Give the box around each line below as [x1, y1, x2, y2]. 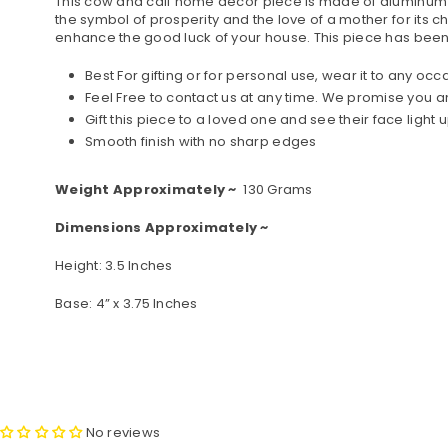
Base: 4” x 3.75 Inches [55, 293, 198, 313]
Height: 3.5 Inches [55, 255, 173, 275]
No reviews [85, 422, 161, 442]
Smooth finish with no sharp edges [85, 131, 320, 151]
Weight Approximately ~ [55, 179, 237, 199]
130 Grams [236, 179, 313, 199]
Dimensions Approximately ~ [55, 217, 273, 237]
